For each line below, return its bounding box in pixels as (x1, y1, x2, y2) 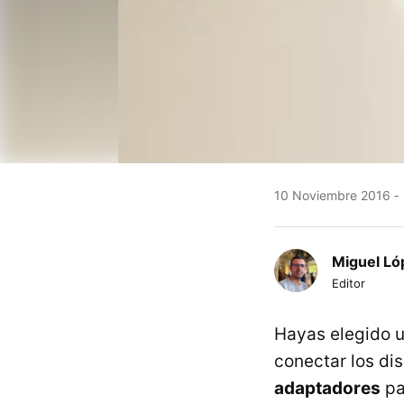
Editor (332, 276, 365, 290)
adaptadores (274, 378, 381, 399)
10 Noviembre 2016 (274, 188, 390, 203)
